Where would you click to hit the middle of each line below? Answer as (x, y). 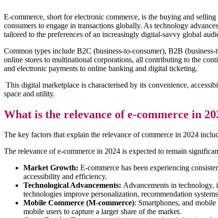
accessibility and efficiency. (65, 177)
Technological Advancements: (72, 185)
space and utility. (29, 93)
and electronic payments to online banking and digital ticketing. (102, 68)
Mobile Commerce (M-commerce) (79, 203)
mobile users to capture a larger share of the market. (102, 212)
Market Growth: (51, 168)
